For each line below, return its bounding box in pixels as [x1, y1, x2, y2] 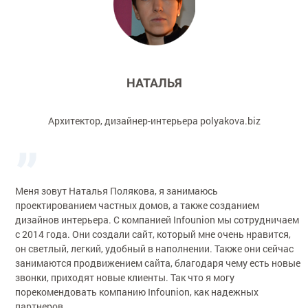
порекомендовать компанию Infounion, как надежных [15, 285, 259, 298]
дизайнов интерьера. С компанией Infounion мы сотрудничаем [15, 212, 300, 226]
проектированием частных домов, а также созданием [15, 198, 260, 212]
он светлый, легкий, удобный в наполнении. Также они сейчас [15, 241, 294, 255]
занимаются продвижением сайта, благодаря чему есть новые [15, 256, 301, 269]
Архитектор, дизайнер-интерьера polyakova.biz [47, 113, 261, 127]
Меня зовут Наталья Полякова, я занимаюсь [15, 184, 219, 197]
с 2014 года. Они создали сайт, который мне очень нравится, [15, 227, 291, 241]
